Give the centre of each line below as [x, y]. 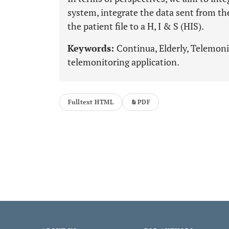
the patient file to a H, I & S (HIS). [136, 26]
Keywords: [92, 48]
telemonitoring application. [123, 62]
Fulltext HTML [91, 102]
